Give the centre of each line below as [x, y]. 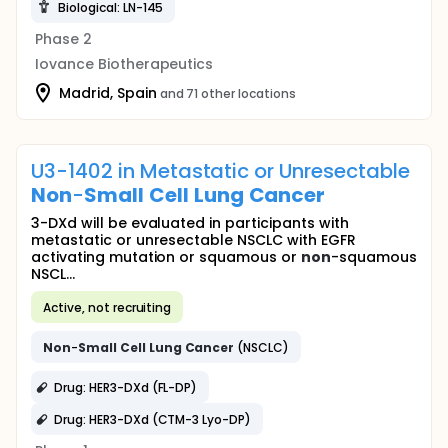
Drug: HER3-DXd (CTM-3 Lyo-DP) [153, 419]
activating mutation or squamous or [166, 257]
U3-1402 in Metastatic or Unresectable [220, 171]
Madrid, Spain [108, 92]
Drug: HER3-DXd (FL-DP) [126, 387]
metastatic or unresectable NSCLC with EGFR [193, 240]
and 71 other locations [227, 93]
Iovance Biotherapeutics [124, 64]
